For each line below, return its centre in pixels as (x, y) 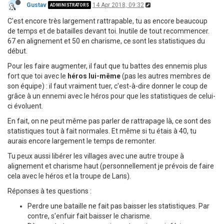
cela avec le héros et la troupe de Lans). (69, 176)
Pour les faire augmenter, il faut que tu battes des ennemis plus (107, 66)
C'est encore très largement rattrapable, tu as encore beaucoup (107, 21)
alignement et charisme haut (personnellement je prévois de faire (111, 166)
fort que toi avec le (37, 76)
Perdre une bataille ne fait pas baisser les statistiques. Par (118, 206)
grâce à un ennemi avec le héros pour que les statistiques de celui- (111, 96)
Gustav (36, 5)
